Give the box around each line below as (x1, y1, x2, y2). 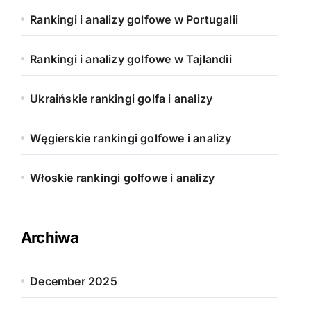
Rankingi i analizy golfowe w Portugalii (30, 12, 239, 26)
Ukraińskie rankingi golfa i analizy (30, 92, 213, 106)
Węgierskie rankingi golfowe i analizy (30, 131, 232, 145)
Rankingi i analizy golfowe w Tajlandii (30, 52, 232, 66)
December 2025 (30, 274, 117, 288)
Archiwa (21, 228, 79, 246)
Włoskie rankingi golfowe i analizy (30, 171, 215, 185)
